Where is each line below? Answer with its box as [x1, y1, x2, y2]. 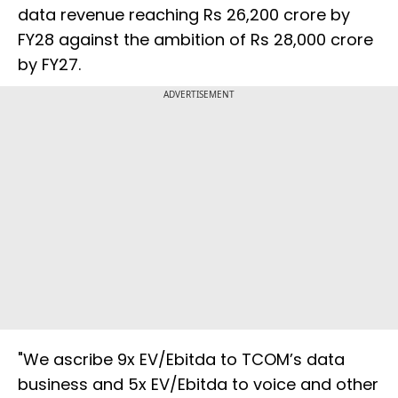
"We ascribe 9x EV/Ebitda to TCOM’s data [18, 347, 345, 370]
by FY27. [18, 52, 81, 76]
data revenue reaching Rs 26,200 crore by [18, 3, 350, 26]
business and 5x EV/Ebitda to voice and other [18, 372, 378, 395]
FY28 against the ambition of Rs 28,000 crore [18, 28, 373, 51]
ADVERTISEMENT [163, 87, 235, 100]
